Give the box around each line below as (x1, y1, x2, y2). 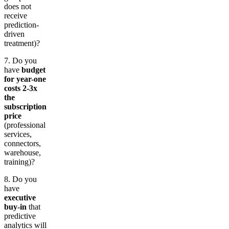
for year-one (4, 74, 46, 83)
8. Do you (4, 174, 37, 184)
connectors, (4, 139, 41, 148)
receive (4, 11, 27, 20)
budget (21, 65, 45, 74)
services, (4, 129, 32, 139)
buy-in (4, 202, 27, 211)
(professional (4, 120, 45, 129)
